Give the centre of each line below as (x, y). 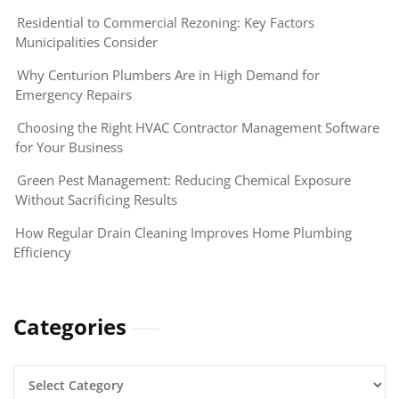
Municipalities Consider (86, 41)
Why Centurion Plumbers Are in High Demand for (168, 74)
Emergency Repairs (73, 94)
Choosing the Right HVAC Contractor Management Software (198, 127)
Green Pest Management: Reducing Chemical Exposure (184, 179)
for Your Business (69, 147)
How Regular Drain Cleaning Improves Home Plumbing (183, 232)
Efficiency (42, 252)
